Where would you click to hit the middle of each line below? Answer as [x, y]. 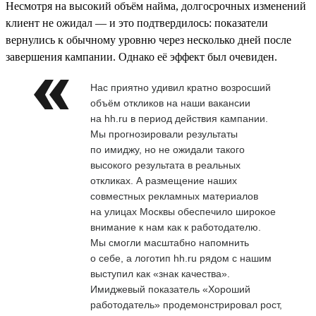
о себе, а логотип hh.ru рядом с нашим [181, 258]
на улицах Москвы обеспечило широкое [183, 211]
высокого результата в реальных [165, 165]
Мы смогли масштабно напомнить [170, 242]
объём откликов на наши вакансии [170, 103]
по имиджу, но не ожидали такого [168, 149]
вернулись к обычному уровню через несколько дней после [148, 39]
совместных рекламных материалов [174, 196]
